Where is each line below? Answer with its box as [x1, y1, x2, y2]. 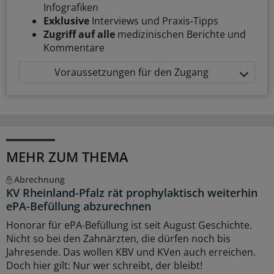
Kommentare [43, 41, 105, 55]
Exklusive [43, 14, 89, 28]
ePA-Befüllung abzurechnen [6, 199, 151, 214]
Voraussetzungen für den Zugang [54, 65, 213, 80]
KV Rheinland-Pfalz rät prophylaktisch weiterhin [6, 185, 257, 201]
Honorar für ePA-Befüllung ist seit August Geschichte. [6, 218, 252, 232]
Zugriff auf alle [43, 28, 115, 42]
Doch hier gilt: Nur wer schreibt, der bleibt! [6, 259, 202, 273]
